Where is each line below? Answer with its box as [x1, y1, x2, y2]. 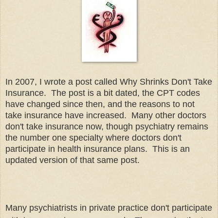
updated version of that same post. [5, 155, 140, 165]
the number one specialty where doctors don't [5, 132, 182, 143]
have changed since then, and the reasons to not [5, 99, 195, 109]
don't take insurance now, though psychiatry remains [5, 121, 208, 131]
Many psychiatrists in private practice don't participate [5, 202, 212, 213]
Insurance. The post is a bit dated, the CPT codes [5, 88, 200, 98]
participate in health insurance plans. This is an [5, 144, 190, 154]
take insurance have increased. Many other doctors [5, 110, 206, 120]
